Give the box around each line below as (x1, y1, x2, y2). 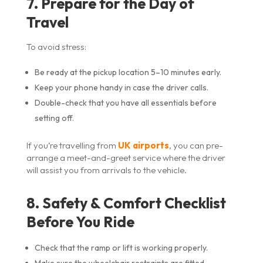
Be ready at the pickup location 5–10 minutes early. (34, 66, 221, 77)
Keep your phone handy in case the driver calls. (34, 82, 208, 93)
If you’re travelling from (26, 139, 118, 151)
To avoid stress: (26, 41, 86, 52)
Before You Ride (26, 212, 134, 231)
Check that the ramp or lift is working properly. (34, 242, 208, 253)
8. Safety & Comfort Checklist (26, 193, 226, 213)
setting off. (34, 112, 74, 123)
